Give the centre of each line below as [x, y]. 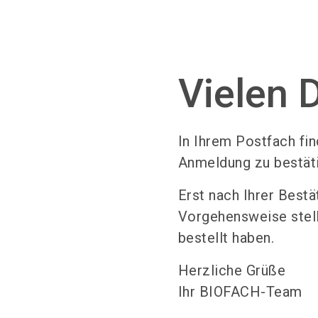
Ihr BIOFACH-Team [240, 292]
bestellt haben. [226, 238]
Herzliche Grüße [232, 270]
